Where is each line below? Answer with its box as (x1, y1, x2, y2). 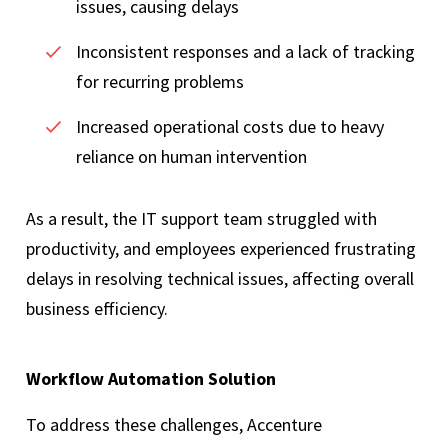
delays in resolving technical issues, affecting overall (26, 267, 414, 291)
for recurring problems (76, 70, 248, 94)
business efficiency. (26, 297, 172, 321)
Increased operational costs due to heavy (76, 115, 384, 139)
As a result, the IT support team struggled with (26, 207, 377, 231)
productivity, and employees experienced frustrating (26, 237, 416, 261)
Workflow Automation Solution (26, 367, 276, 391)
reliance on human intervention (76, 145, 311, 169)
